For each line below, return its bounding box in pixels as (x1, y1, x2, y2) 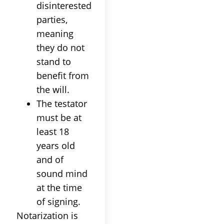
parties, (36, 13, 67, 25)
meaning (36, 27, 73, 39)
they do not (36, 41, 84, 53)
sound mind (36, 167, 87, 179)
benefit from (36, 69, 89, 81)
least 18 (36, 125, 69, 137)
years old (36, 139, 75, 151)
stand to (36, 55, 71, 67)
